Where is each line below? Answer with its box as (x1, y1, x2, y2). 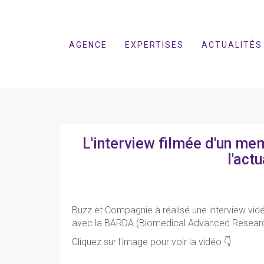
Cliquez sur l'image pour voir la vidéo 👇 (72, 236, 232, 247)
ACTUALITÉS (202, 40, 262, 49)
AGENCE (69, 40, 107, 49)
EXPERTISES (125, 40, 184, 49)
